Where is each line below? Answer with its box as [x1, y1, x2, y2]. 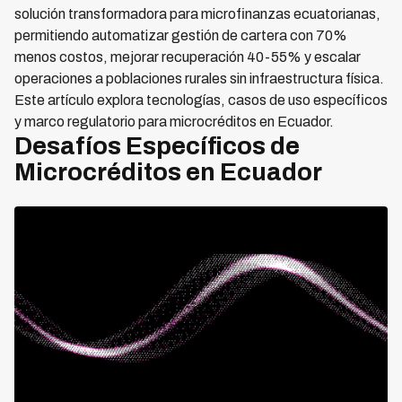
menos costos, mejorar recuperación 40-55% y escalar [14, 49, 361, 65]
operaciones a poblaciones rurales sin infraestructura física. [14, 71, 384, 86]
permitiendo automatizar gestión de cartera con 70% [14, 28, 347, 43]
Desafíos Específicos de [14, 132, 300, 160]
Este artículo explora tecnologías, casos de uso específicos [14, 92, 388, 108]
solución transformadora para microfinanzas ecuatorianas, [14, 6, 380, 22]
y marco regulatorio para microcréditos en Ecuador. [14, 114, 334, 129]
